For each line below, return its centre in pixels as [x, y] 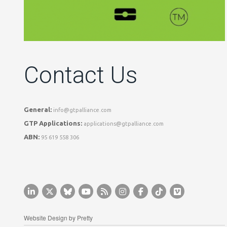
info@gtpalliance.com [82, 110]
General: [39, 110]
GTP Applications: [53, 123]
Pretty [85, 218]
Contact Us [92, 75]
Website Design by [50, 218]
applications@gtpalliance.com [124, 124]
